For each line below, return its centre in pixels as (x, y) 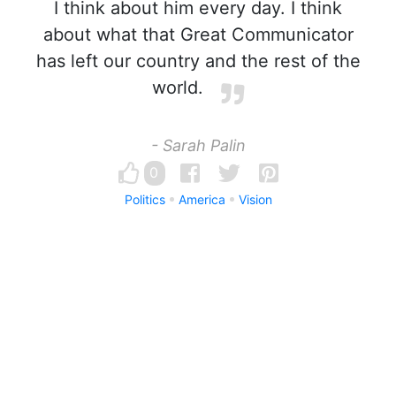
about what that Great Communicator (198, 34)
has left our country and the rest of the (198, 61)
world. (178, 88)
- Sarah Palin (198, 145)
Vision (255, 199)
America (202, 199)
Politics (145, 199)
